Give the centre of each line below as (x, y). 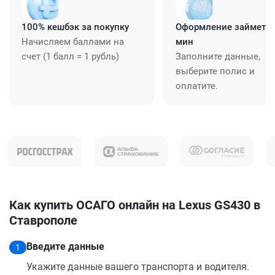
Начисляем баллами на (73, 41)
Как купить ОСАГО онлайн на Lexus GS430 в (135, 205)
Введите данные (65, 246)
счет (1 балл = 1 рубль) (70, 56)
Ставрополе (43, 220)
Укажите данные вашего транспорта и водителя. (138, 266)
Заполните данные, (218, 56)
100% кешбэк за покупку (75, 27)
